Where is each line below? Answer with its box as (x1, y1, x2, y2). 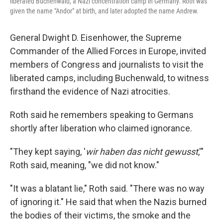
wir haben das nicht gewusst (86, 146, 198, 157)
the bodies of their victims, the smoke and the (10, 210, 191, 221)
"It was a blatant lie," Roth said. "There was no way (10, 183, 205, 194)
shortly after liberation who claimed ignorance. (10, 123, 192, 133)
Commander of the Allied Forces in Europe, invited (10, 46, 206, 56)
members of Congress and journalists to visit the (10, 59, 204, 70)
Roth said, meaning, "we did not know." (10, 160, 159, 170)
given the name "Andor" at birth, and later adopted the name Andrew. (10, 7, 199, 15)
